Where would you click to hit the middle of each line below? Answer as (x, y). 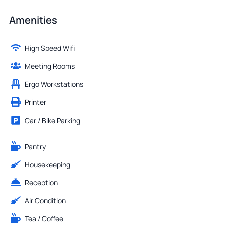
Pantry (35, 146)
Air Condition (45, 200)
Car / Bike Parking (52, 120)
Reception (41, 182)
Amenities (33, 20)
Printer (35, 102)
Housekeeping (47, 164)
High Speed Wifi (50, 48)
